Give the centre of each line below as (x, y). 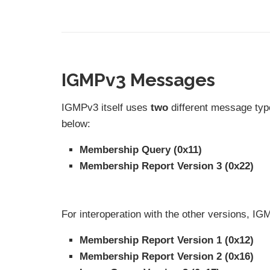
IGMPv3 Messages (138, 80)
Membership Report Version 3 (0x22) (167, 166)
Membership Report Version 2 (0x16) (167, 256)
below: (76, 124)
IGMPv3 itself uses (106, 107)
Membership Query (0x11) (141, 149)
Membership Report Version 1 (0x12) (167, 240)
